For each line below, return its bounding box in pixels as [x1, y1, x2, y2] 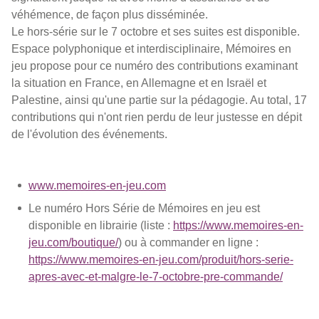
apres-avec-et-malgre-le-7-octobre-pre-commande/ [28, 270, 283, 283]
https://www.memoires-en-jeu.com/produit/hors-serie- [28, 253, 293, 266]
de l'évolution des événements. [11, 127, 167, 140]
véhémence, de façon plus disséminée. [11, 8, 208, 21]
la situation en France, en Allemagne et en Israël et [11, 76, 266, 89]
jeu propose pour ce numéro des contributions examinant [11, 59, 298, 72]
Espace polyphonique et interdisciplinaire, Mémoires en [11, 42, 291, 55]
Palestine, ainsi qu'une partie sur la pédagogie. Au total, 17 [11, 93, 307, 106]
